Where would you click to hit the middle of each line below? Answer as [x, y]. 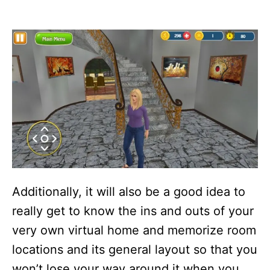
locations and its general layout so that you [135, 249]
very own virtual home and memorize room [134, 230]
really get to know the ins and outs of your [133, 211]
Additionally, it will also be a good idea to [129, 191]
